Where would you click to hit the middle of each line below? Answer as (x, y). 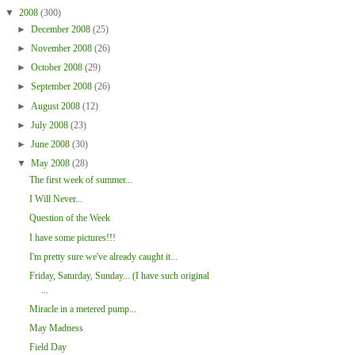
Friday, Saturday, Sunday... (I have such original (119, 275)
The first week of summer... (80, 180)
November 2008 (62, 49)
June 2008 (51, 144)
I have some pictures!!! (72, 237)
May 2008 (51, 163)
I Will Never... (55, 199)
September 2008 (62, 87)
